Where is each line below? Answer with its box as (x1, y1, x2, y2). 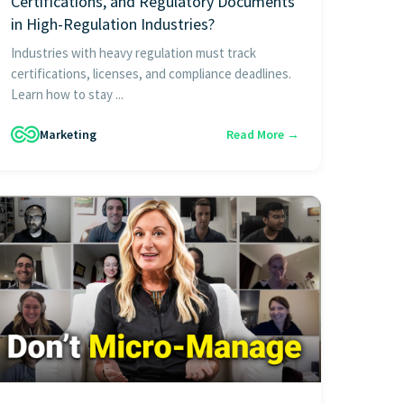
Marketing (40, 125, 96, 142)
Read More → (226, 125, 299, 142)
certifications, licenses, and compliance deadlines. (11, 65, 291, 83)
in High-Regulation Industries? (11, 14, 215, 35)
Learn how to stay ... (11, 86, 124, 104)
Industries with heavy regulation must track (11, 44, 256, 62)
